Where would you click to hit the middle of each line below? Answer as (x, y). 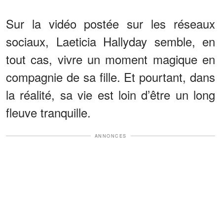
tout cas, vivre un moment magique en (110, 59)
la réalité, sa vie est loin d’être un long (110, 94)
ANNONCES (110, 136)
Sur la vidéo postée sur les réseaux (110, 23)
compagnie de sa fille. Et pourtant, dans (110, 76)
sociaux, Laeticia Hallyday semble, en (110, 41)
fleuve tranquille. (48, 112)
